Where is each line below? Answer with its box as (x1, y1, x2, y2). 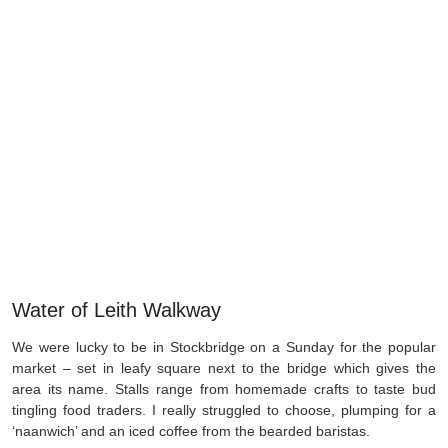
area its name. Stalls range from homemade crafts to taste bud (12, 380, 436, 397)
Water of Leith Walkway (12, 298, 221, 321)
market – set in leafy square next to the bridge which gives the (12, 359, 436, 376)
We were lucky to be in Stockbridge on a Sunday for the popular (12, 338, 436, 355)
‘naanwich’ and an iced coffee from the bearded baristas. (12, 422, 370, 439)
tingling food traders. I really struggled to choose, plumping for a (12, 401, 436, 418)
